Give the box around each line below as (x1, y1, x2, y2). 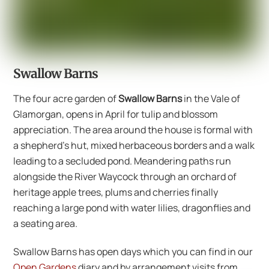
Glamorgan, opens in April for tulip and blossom (13, 107, 219, 121)
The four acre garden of (13, 92, 119, 105)
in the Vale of (182, 92, 241, 105)
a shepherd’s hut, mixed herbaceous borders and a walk (13, 139, 255, 152)
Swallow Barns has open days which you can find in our (13, 244, 253, 258)
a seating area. (13, 217, 78, 230)
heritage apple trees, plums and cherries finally (13, 186, 219, 199)
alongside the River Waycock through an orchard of (13, 170, 237, 183)
